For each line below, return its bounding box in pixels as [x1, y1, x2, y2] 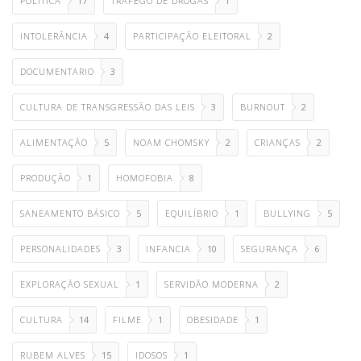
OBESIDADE [187, 313, 239, 326]
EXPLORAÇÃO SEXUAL [20, 278, 119, 291]
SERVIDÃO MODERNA [164, 278, 259, 291]
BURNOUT [240, 101, 285, 114]
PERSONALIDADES [20, 243, 101, 255]
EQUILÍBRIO [165, 207, 218, 220]
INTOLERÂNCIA [20, 30, 88, 43]
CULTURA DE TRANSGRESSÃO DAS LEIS [20, 101, 195, 114]
